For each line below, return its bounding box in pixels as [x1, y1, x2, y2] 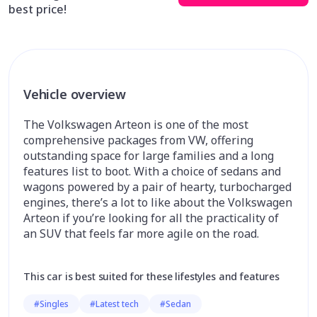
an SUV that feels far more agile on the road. [23, 226, 259, 241]
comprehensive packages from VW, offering [23, 132, 253, 148]
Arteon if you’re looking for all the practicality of [23, 210, 279, 226]
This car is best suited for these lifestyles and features [23, 270, 280, 283]
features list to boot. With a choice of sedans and [23, 163, 281, 179]
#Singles [34, 298, 69, 310]
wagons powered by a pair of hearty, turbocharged [23, 179, 292, 195]
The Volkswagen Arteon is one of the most [23, 117, 248, 132]
